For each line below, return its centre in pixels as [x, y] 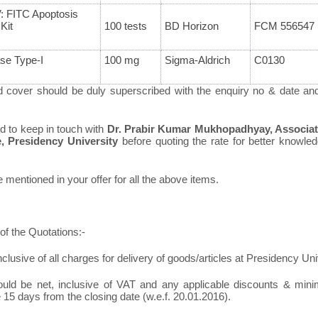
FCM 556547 [284, 26]
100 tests [125, 26]
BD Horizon [191, 26]
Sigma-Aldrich [197, 60]
